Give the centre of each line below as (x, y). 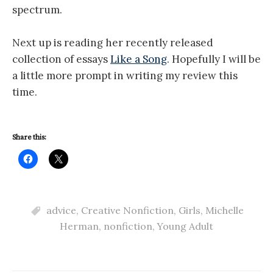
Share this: (29, 138)
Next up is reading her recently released (113, 43)
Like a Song (139, 59)
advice (61, 211)
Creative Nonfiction (127, 211)
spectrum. (37, 10)
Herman (79, 226)
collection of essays (61, 59)
